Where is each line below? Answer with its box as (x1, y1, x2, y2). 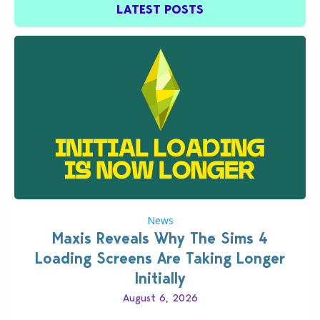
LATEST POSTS (116, 1, 204, 18)
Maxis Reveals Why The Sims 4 (52, 229, 268, 249)
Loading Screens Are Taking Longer (35, 249, 285, 269)
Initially (134, 269, 186, 289)
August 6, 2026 (122, 291, 198, 305)
